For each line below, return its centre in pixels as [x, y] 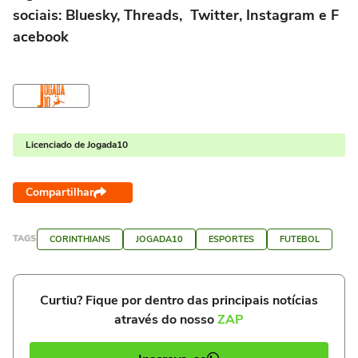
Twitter [215, 15]
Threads [149, 15]
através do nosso [166, 319]
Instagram [280, 15]
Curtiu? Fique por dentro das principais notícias [179, 300]
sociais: [39, 15]
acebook [41, 36]
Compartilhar [60, 192]
